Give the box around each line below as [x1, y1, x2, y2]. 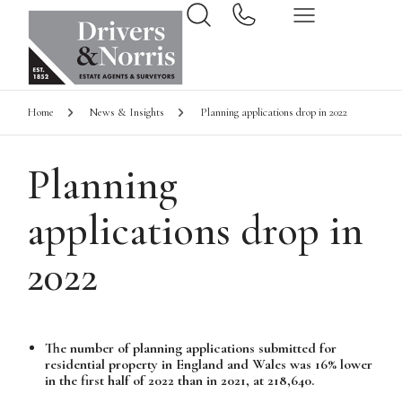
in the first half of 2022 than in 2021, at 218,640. [45, 371, 314, 390]
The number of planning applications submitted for [45, 339, 336, 358]
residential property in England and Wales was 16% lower [45, 355, 372, 374]
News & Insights [90, 105, 164, 119]
